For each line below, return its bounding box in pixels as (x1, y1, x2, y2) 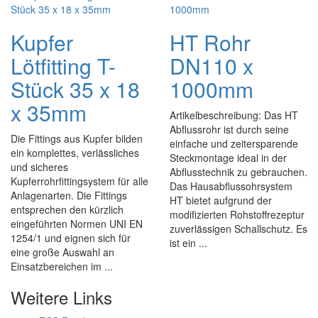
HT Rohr (170, 27, 251, 57)
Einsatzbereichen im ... (11, 259, 113, 273)
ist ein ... (170, 236, 207, 250)
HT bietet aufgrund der (170, 193, 272, 207)
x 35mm (11, 97, 87, 128)
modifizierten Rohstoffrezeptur (170, 207, 305, 221)
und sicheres (11, 160, 68, 174)
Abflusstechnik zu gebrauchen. (170, 165, 307, 179)
